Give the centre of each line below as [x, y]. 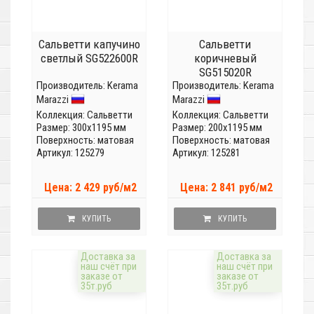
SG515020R [225, 73]
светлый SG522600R [89, 59]
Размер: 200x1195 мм [217, 128]
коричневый [225, 59]
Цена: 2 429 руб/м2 [90, 188]
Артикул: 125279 [70, 153]
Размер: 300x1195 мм [81, 128]
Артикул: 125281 [206, 153]
